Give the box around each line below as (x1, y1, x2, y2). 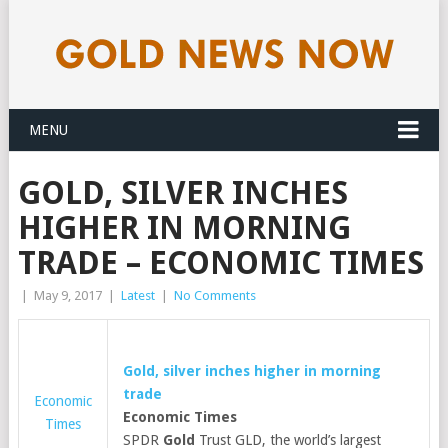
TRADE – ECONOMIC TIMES (17, 244, 424, 282)
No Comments (173, 288, 256, 303)
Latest (120, 288, 155, 303)
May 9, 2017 (33, 288, 102, 303)
